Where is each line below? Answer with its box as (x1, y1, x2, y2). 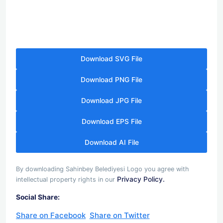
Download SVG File (81, 55, 142, 63)
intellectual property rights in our (16, 175, 117, 183)
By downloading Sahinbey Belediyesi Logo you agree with (16, 165, 189, 173)
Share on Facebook (16, 210, 86, 220)
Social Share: (16, 193, 60, 201)
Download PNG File (81, 76, 142, 84)
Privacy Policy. (117, 175, 165, 183)
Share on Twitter (89, 210, 150, 220)
